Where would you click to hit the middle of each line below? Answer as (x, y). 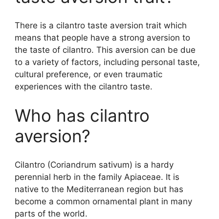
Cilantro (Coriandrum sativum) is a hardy (94, 164)
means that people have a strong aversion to (102, 37)
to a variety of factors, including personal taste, (107, 62)
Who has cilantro (82, 116)
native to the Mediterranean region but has (99, 189)
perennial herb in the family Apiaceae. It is (97, 177)
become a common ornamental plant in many (103, 201)
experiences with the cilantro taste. (84, 86)
